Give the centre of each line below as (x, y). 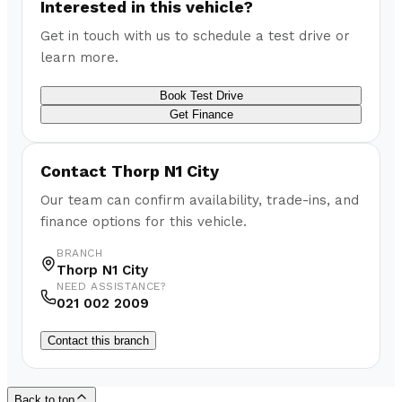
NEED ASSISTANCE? (111, 287)
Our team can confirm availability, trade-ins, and (200, 201)
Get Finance (201, 115)
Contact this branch (98, 341)
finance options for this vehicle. (144, 222)
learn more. (79, 58)
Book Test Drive (201, 96)
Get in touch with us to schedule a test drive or (195, 36)
